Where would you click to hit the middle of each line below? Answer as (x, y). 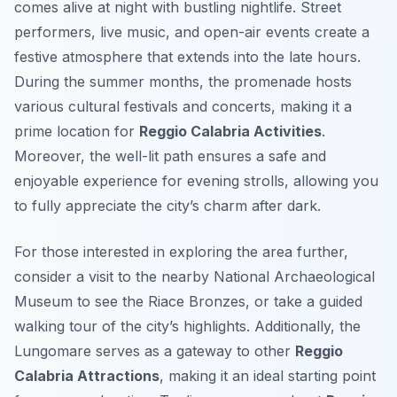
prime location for (77, 132)
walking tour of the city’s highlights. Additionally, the (187, 327)
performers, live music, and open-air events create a (192, 32)
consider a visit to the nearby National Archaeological (195, 277)
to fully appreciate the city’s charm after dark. (167, 206)
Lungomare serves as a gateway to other (155, 351)
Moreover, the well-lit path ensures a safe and (170, 156)
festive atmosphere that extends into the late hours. (187, 57)
